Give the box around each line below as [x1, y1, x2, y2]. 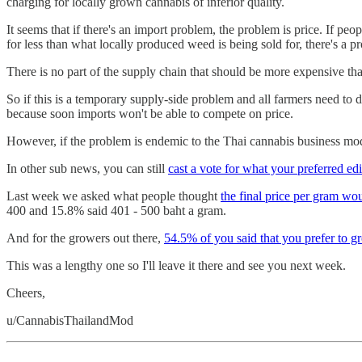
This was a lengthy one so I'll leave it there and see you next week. [6, 258, 346, 272]
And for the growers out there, [6, 230, 164, 245]
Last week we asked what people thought [6, 188, 221, 203]
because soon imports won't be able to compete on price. [6, 106, 293, 120]
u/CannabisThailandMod [6, 313, 133, 327]
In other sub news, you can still [6, 161, 168, 175]
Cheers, [6, 285, 45, 300]
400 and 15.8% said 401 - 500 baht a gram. [6, 203, 226, 217]
